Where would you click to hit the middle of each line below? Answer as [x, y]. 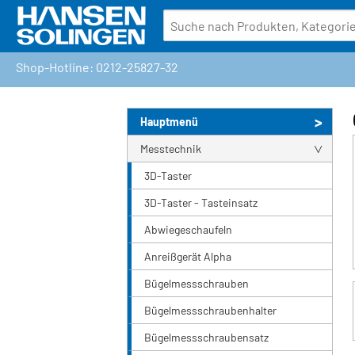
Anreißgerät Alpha [188, 257]
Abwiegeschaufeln [188, 230]
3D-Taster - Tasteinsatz [201, 203]
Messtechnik [171, 149]
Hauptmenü [169, 122]
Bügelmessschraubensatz [206, 338]
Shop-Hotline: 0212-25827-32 [97, 67]
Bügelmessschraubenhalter [210, 311]
